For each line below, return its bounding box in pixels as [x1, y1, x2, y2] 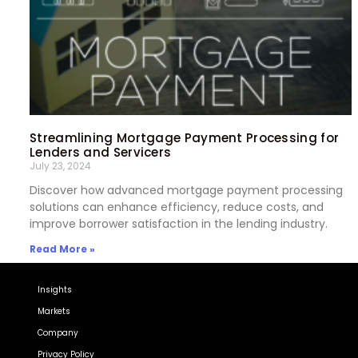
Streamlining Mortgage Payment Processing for [30, 129, 340, 147]
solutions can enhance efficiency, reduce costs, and [30, 199, 324, 216]
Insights [38, 284, 72, 296]
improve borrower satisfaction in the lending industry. [30, 216, 328, 233]
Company [38, 327, 78, 340]
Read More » [30, 242, 95, 257]
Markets [38, 305, 70, 318]
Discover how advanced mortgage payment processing [30, 182, 343, 199]
